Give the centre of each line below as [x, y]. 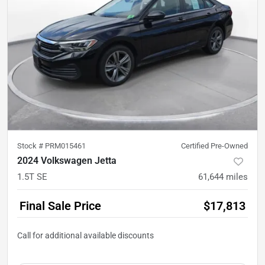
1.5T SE [32, 177]
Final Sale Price [60, 206]
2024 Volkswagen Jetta [67, 161]
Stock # [31, 146]
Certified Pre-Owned [214, 146]
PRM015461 [65, 146]
